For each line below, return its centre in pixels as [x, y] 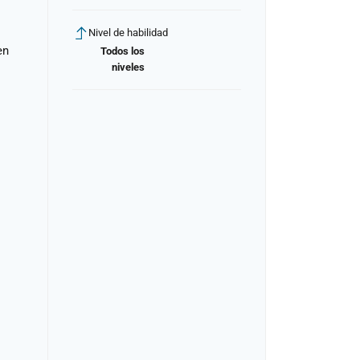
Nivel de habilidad [128, 33]
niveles [128, 67]
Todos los [123, 51]
